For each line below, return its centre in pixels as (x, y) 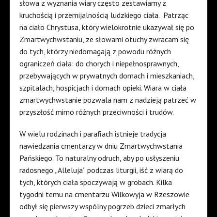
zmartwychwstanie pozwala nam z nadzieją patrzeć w (108, 100)
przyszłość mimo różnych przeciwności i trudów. (97, 112)
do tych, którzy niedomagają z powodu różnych (95, 52)
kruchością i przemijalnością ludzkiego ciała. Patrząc (104, 15)
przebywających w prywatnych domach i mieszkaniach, (107, 76)
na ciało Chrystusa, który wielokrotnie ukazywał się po (107, 27)
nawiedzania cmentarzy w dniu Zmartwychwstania (101, 146)
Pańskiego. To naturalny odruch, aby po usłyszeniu (99, 158)
